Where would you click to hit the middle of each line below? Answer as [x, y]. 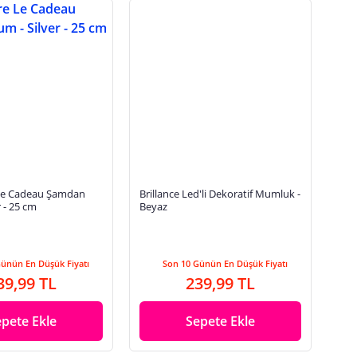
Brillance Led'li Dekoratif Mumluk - [220, 194]
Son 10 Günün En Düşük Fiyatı [226, 264]
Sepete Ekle [221, 322]
